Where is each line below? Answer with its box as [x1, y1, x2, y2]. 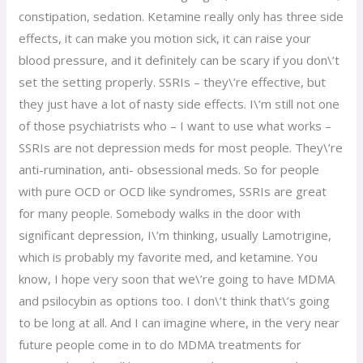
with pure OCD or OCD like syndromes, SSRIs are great [19, 182, 327, 199]
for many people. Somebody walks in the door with [19, 204, 301, 221]
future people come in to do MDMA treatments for [19, 335, 302, 352]
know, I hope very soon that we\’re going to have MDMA [19, 270, 335, 287]
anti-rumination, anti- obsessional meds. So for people [19, 160, 320, 177]
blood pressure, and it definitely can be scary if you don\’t [19, 51, 340, 68]
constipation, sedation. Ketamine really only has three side [19, 7, 344, 24]
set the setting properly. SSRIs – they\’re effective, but [19, 73, 327, 90]
